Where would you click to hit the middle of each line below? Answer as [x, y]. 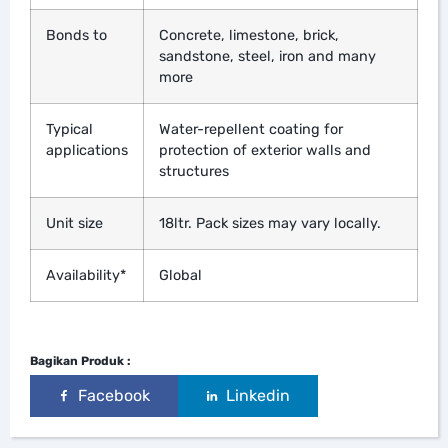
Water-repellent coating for [251, 129]
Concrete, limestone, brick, [249, 35]
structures [194, 171]
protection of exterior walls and [265, 150]
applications [87, 150]
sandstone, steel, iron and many [267, 56]
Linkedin [258, 395]
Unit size [74, 223]
